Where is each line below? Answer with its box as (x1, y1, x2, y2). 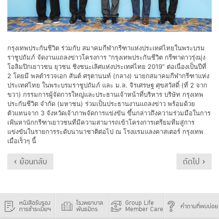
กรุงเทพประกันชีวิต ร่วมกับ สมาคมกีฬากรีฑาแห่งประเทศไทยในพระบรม (7, 44, 205, 52)
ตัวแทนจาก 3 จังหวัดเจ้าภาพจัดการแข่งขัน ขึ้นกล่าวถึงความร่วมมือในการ (7, 109, 211, 117)
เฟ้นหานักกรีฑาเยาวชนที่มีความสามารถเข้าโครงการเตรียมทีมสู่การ (7, 118, 195, 127)
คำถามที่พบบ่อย (180, 201, 218, 211)
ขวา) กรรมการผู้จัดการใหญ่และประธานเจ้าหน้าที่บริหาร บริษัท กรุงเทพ (7, 90, 203, 99)
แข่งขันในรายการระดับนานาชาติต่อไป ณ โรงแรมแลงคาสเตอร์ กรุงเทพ (7, 128, 203, 136)
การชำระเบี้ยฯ (19, 205, 51, 215)
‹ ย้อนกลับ (14, 155, 47, 168)
